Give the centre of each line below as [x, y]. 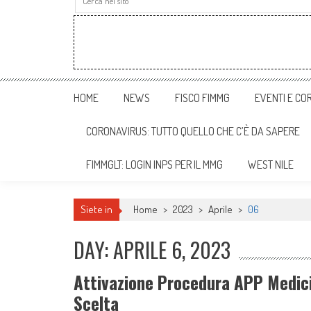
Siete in [96, 209]
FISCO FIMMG [202, 98]
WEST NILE [271, 165]
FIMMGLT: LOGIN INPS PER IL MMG [154, 165]
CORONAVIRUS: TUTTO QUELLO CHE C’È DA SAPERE [193, 131]
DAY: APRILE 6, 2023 [152, 250]
